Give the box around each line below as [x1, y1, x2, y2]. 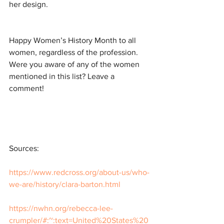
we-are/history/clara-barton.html [9, 180, 120, 188]
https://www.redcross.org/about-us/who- [9, 168, 149, 176]
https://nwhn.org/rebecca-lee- [9, 204, 113, 212]
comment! [9, 84, 44, 92]
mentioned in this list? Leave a [9, 72, 116, 80]
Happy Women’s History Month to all [9, 36, 138, 44]
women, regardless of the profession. [9, 48, 140, 56]
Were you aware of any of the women [9, 60, 141, 68]
